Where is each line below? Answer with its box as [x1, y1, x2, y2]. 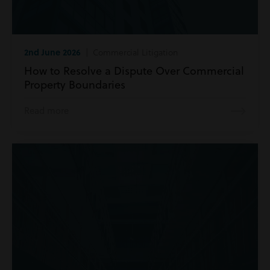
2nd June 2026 [24, 46, 81, 58]
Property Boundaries [24, 77, 125, 93]
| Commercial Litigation [81, 46, 178, 59]
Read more [24, 104, 69, 118]
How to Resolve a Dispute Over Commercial [24, 63, 244, 79]
